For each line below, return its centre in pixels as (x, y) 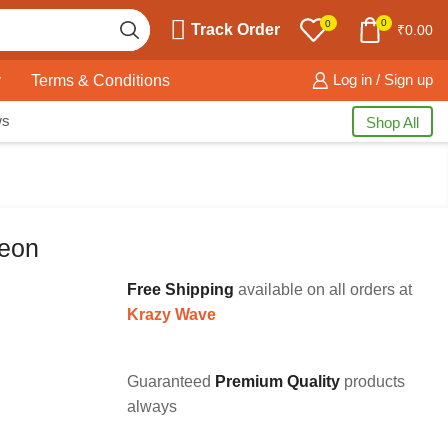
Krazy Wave (171, 314)
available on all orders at (323, 289)
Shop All (392, 122)
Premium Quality (277, 382)
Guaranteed (171, 382)
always (152, 407)
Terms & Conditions (100, 80)
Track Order (236, 29)
